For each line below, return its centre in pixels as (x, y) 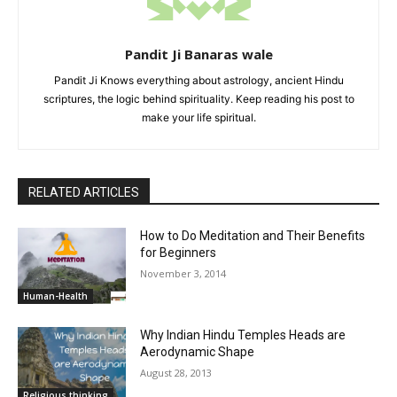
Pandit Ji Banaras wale (198, 54)
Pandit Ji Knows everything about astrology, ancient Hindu (198, 81)
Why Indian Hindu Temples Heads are (243, 335)
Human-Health (55, 296)
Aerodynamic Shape (198, 352)
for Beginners (179, 253)
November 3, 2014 (183, 274)
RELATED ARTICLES (84, 193)
